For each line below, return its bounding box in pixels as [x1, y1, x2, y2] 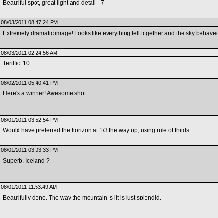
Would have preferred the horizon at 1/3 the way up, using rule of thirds [2, 127, 189, 134]
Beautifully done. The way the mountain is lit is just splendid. [2, 194, 161, 201]
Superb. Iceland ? [2, 157, 50, 164]
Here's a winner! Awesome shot [2, 90, 86, 97]
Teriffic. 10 [2, 60, 30, 67]
